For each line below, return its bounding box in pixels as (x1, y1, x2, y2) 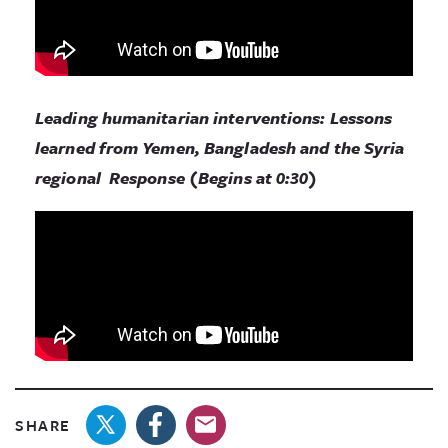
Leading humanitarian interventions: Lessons (35, 104, 393, 130)
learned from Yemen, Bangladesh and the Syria (35, 134, 405, 160)
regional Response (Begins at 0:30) (35, 164, 318, 190)
